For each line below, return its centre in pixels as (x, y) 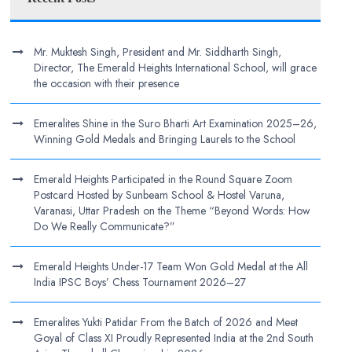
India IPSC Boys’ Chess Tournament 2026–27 (140, 282)
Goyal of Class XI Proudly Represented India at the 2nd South (174, 338)
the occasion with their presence (107, 83)
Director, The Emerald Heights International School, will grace (176, 68)
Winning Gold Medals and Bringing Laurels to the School (165, 139)
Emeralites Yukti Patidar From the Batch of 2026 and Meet (166, 322)
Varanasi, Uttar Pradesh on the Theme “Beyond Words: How (172, 211)
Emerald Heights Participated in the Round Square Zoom (163, 179)
